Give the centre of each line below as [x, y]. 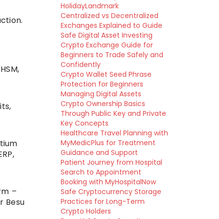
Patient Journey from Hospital [111, 162]
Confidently [80, 65]
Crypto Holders [86, 211]
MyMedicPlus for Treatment [108, 143]
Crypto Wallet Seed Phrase [106, 74]
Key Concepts [84, 123]
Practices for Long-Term [102, 201]
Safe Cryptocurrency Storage [111, 192]
